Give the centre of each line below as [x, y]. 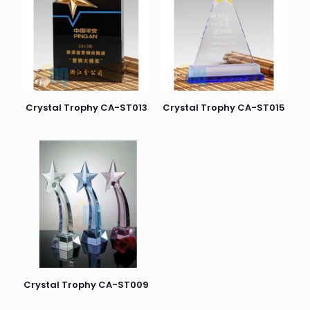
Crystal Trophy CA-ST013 [86, 108]
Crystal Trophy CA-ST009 [86, 284]
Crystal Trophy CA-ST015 [224, 108]
